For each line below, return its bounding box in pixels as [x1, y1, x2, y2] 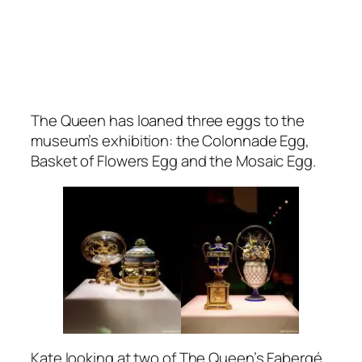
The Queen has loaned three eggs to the [31, 110, 305, 132]
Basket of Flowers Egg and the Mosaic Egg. [31, 150, 316, 172]
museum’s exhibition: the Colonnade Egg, [31, 130, 310, 152]
